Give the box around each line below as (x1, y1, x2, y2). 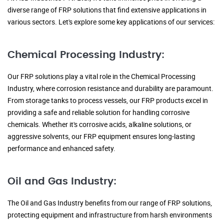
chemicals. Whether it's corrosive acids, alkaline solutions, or (7, 119, 191, 129)
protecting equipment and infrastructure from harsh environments (7, 210, 212, 220)
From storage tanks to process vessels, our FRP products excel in (7, 95, 208, 105)
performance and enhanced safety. (7, 143, 115, 153)
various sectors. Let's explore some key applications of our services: (7, 17, 214, 27)
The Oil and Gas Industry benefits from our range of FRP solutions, (7, 198, 212, 208)
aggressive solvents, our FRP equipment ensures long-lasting (7, 131, 195, 141)
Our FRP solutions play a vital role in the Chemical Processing (7, 71, 195, 81)
